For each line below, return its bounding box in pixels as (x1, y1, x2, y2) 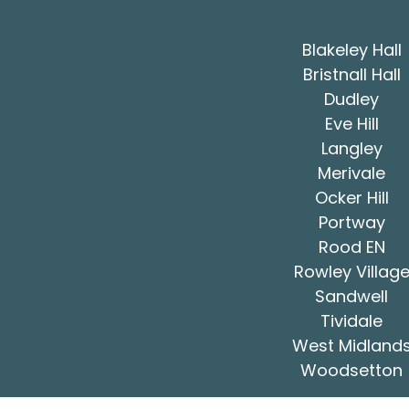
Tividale (320, 309, 383, 332)
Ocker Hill (314, 185, 389, 209)
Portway (318, 210, 385, 234)
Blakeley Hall (301, 37, 402, 61)
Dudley (324, 87, 379, 110)
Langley (320, 136, 383, 160)
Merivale (318, 161, 385, 184)
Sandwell (315, 284, 388, 308)
